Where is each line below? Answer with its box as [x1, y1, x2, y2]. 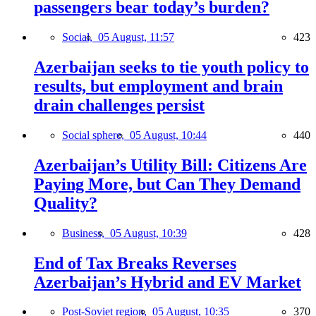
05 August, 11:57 [98, 30, 174, 43]
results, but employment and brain [34, 76, 283, 95]
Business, [62, 226, 110, 239]
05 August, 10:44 [130, 128, 207, 141]
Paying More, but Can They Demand [34, 174, 300, 193]
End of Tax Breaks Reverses [34, 253, 236, 272]
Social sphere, [62, 128, 130, 141]
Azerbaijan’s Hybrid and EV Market [34, 272, 301, 291]
